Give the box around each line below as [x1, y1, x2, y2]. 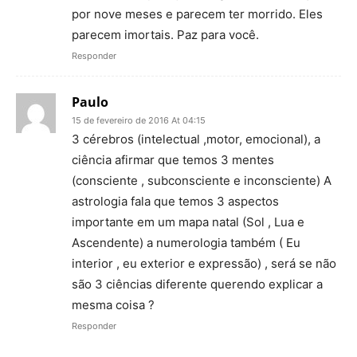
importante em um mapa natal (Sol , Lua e [72, 214, 304, 229]
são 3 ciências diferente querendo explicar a [72, 276, 323, 292]
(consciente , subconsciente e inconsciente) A [72, 172, 331, 188]
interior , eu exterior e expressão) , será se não [72, 255, 336, 271]
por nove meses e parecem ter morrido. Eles [72, 6, 323, 22]
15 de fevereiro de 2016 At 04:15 [72, 114, 206, 126]
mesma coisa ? [72, 296, 155, 312]
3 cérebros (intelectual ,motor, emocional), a [72, 131, 320, 147]
